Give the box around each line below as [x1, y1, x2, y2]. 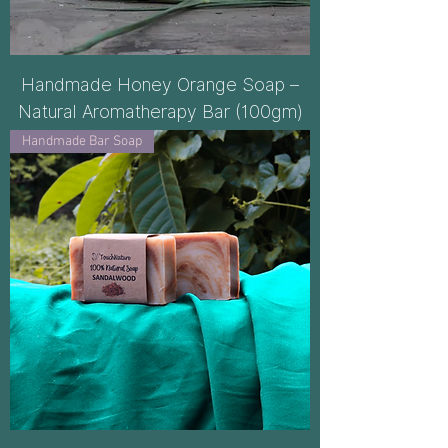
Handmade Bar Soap [22, 133, 142, 150]
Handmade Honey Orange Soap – [21, 74, 299, 95]
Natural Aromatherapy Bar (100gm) [17, 101, 303, 122]
